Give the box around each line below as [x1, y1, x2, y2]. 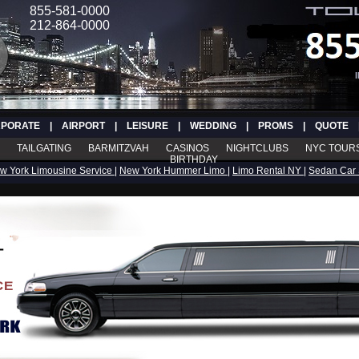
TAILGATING [16, 143, 71, 154]
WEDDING [189, 120, 236, 131]
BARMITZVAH [87, 143, 149, 154]
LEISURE [126, 120, 168, 131]
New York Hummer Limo [119, 165, 228, 176]
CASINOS [165, 143, 209, 154]
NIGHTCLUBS [225, 143, 288, 154]
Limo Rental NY [232, 165, 304, 176]
